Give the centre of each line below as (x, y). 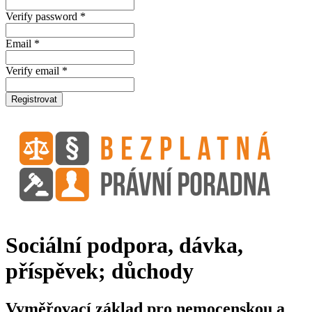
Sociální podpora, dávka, (124, 245)
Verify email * (37, 71)
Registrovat (34, 99)
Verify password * (46, 16)
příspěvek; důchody (100, 271)
